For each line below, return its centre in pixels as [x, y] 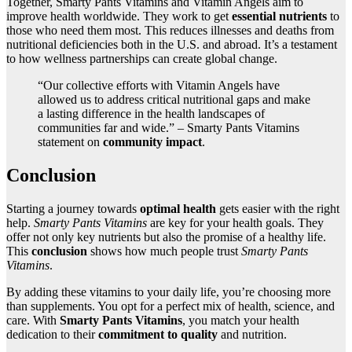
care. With [33, 320]
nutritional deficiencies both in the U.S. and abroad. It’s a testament [172, 44]
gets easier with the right [278, 208]
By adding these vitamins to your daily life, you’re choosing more [169, 291]
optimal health [178, 208]
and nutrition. [252, 334]
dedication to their [52, 334]
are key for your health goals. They [235, 222]
